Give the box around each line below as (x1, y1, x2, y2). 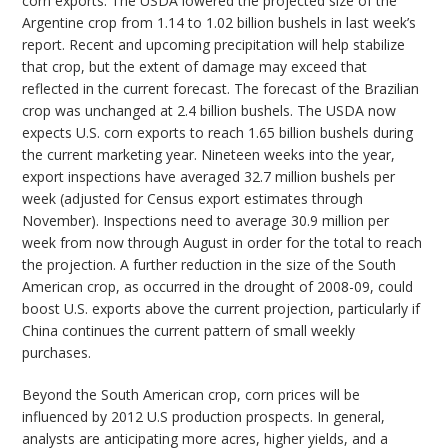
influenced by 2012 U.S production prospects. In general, (22, 407, 386, 427)
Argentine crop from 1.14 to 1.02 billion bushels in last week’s (22, 13, 417, 33)
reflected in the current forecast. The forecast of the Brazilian (22, 79, 420, 99)
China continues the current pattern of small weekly (22, 321, 356, 341)
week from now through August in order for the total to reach (22, 233, 423, 253)
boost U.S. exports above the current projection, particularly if (22, 299, 421, 319)
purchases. (22, 343, 92, 363)
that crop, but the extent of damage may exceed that (22, 57, 368, 77)
